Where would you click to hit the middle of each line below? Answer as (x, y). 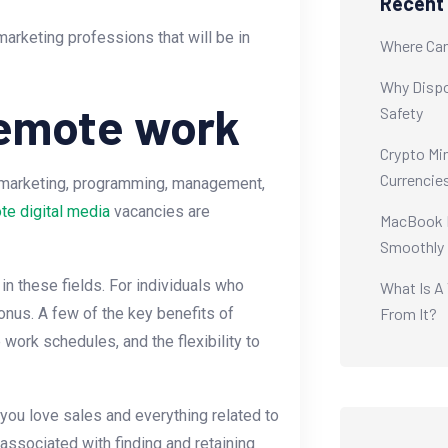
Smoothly (411, 246)
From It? (408, 313)
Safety (401, 112)
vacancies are (160, 212)
